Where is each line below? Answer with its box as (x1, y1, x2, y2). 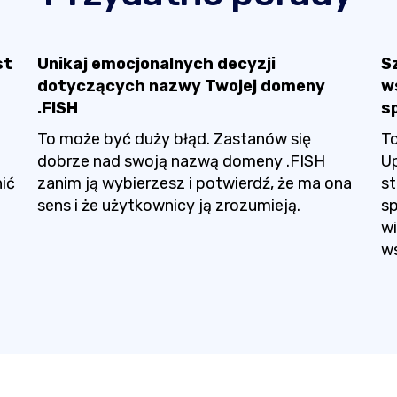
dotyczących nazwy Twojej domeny (36, 76, 325, 96)
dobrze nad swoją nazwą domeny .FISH (36, 152, 325, 171)
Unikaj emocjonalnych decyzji (36, 54, 276, 74)
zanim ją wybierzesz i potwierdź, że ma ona (36, 174, 352, 193)
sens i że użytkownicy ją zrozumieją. (36, 196, 300, 215)
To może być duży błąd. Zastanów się (36, 129, 311, 149)
